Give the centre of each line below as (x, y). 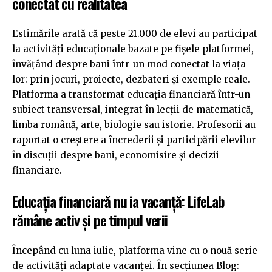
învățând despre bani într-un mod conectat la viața (129, 64)
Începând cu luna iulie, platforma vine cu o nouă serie (135, 251)
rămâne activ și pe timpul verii (90, 219)
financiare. (37, 171)
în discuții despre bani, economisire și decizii (116, 155)
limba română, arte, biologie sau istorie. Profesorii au (134, 125)
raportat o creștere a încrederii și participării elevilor (134, 140)
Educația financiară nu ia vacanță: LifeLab (118, 201)
